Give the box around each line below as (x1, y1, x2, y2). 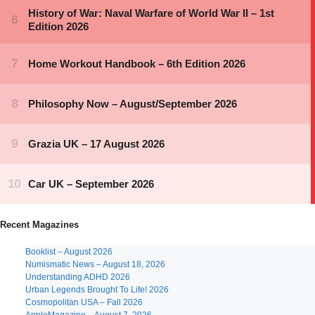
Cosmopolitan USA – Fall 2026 (25, 297, 143, 307)
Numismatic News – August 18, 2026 (25, 259, 165, 269)
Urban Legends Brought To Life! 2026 (25, 285, 169, 295)
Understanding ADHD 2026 (25, 272, 130, 282)
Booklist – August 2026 (25, 247, 112, 257)
